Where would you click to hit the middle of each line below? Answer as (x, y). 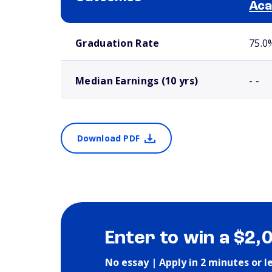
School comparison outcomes (103, 28)
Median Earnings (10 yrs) (137, 81)
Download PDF (108, 138)
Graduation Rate (117, 43)
